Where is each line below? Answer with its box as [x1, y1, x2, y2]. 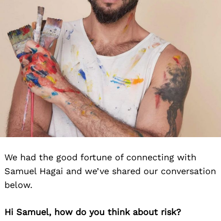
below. [4, 179, 33, 190]
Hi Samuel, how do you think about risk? [4, 206, 181, 217]
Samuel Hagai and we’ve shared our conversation [4, 165, 216, 176]
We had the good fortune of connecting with [4, 151, 196, 162]
